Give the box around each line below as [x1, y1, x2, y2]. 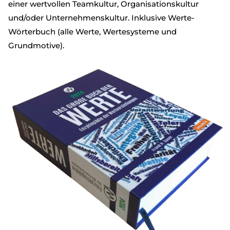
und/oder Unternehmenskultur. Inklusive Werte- [8, 13, 195, 23]
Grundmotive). [8, 41, 64, 51]
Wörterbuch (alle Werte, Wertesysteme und [8, 27, 177, 37]
